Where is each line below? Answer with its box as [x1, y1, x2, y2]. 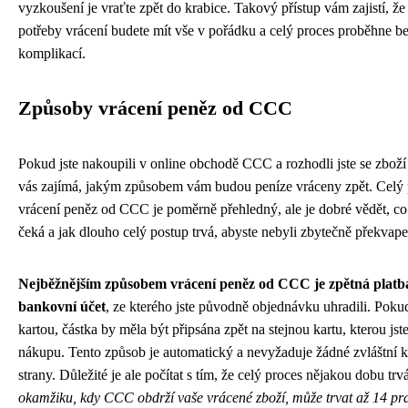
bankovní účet [18, 298, 106, 314]
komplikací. [18, 45, 86, 61]
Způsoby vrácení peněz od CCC [18, 97, 292, 119]
